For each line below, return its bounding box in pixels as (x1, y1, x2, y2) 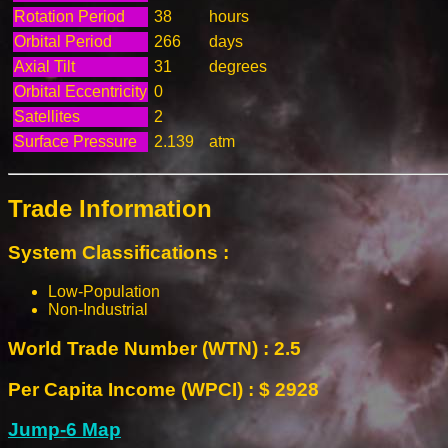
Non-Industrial (48, 301, 148, 319)
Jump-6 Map (8, 419, 121, 441)
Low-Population (48, 283, 160, 301)
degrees (209, 57, 267, 75)
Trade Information (8, 194, 212, 222)
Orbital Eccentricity (14, 82, 147, 100)
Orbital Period (14, 32, 112, 50)
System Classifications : (8, 242, 229, 264)
